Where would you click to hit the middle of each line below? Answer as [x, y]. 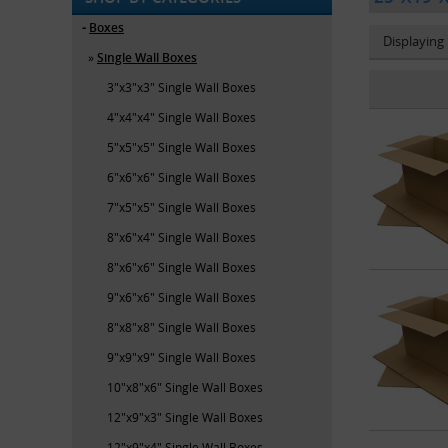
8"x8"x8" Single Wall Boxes [181, 326]
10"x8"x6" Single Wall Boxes [185, 386]
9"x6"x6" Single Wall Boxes [181, 296]
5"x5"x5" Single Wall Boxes [181, 146]
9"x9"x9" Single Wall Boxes [181, 356]
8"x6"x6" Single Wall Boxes [181, 266]
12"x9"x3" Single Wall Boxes [185, 416]
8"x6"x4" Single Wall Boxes [181, 236]
